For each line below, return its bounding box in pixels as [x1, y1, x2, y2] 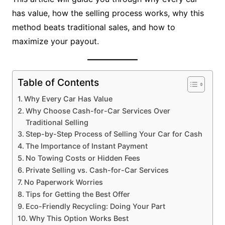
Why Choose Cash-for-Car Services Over [25, 106, 170, 116]
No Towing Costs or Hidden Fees [25, 154, 140, 163]
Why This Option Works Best [29, 214, 129, 223]
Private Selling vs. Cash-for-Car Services [25, 166, 169, 175]
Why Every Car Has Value [24, 94, 113, 103]
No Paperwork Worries [24, 178, 103, 187]
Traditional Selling [25, 118, 88, 127]
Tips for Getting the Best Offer [25, 190, 130, 199]
